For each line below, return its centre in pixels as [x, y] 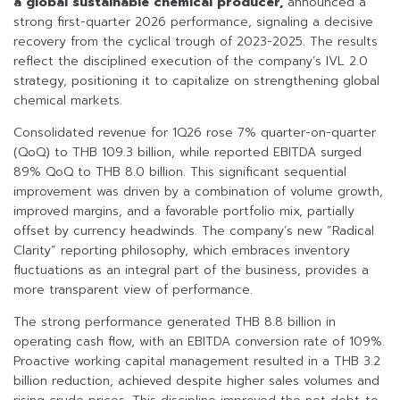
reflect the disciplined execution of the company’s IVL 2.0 [191, 62]
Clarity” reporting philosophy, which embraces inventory [182, 251]
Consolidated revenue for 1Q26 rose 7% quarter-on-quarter [195, 133]
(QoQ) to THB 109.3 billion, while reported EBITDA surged [187, 153]
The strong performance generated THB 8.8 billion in [175, 322]
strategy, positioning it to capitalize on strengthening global [196, 81]
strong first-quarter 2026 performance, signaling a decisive [193, 22]
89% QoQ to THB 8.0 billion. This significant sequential [180, 172]
